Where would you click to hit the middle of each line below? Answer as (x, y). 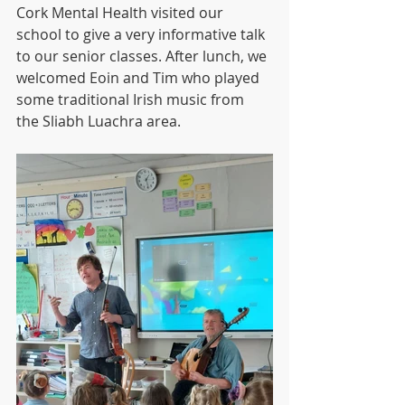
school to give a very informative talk (142, 34)
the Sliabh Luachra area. (100, 121)
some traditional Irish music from (132, 99)
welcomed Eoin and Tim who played (140, 78)
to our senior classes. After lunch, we (143, 56)
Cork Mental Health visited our (122, 13)
